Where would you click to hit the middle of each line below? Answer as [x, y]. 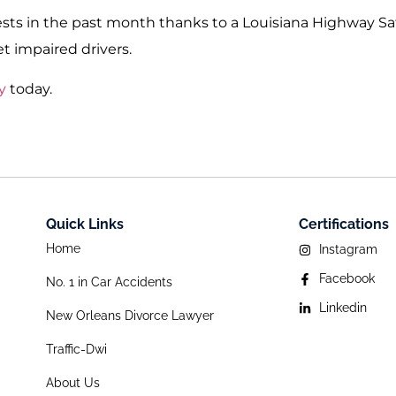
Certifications [344, 225]
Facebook [346, 279]
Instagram [348, 250]
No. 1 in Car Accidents [109, 282]
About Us [73, 383]
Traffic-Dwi [76, 350]
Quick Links [85, 225]
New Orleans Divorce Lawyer [130, 316]
